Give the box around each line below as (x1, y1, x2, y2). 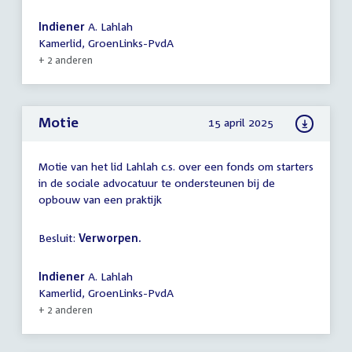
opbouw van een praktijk (38, 192, 162, 206)
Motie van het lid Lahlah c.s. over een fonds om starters (38, 159, 313, 173)
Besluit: (38, 230, 79, 244)
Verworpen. (79, 230, 141, 244)
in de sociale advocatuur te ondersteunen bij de (38, 175, 275, 189)
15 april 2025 (208, 115, 274, 130)
